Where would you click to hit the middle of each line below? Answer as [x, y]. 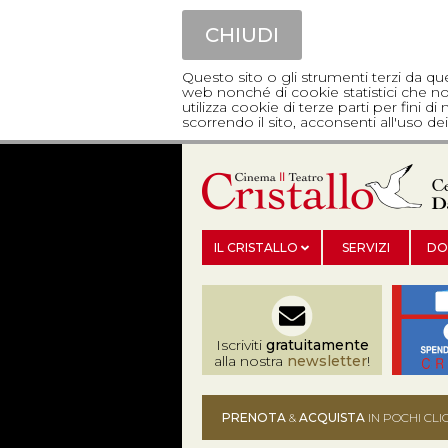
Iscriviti [240, 345]
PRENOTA [254, 417]
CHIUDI [242, 35]
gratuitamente [317, 345]
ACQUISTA [332, 417]
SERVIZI [366, 247]
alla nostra [250, 361]
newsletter [327, 361]
